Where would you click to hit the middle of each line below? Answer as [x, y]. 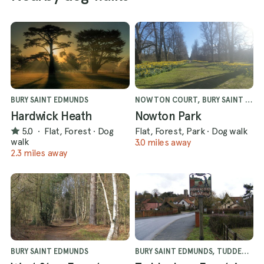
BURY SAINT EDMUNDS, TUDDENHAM [245, 252]
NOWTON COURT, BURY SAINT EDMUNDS [248, 100]
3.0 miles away [163, 143]
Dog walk [229, 131]
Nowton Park [168, 116]
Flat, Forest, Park [170, 131]
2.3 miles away [39, 153]
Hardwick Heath [52, 116]
